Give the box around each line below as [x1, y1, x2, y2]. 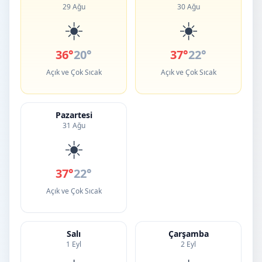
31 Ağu [62, 120, 85, 130]
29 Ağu [62, 2, 85, 12]
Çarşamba [168, 228, 209, 239]
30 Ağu [177, 2, 200, 12]
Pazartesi [55, 109, 92, 120]
